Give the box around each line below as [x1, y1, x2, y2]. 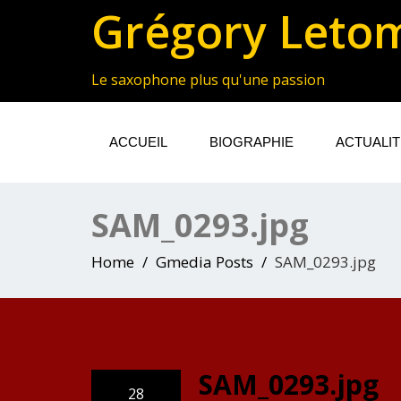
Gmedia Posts [156, 252, 253, 272]
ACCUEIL [109, 134, 167, 149]
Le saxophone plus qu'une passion [91, 70, 325, 90]
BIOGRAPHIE [209, 134, 294, 149]
